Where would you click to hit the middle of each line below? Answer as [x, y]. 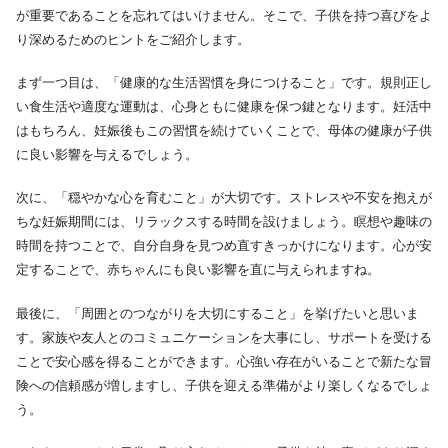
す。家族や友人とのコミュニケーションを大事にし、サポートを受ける [224, 337]
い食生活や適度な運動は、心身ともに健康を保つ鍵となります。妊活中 [224, 107]
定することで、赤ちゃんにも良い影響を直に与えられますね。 [198, 270]
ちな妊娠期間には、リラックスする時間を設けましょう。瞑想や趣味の [224, 222]
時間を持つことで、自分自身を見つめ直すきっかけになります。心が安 [224, 246]
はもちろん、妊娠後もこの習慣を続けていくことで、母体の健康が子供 [224, 131]
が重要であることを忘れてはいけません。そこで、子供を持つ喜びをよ [224, 15]
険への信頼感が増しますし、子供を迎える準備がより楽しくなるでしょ [224, 385]
